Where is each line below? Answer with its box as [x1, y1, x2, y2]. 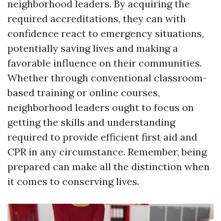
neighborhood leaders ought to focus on [7, 101, 194, 114]
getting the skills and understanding [7, 116, 175, 129]
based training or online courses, [7, 86, 160, 99]
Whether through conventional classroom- [7, 72, 207, 84]
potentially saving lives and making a [7, 42, 178, 55]
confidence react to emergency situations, [7, 27, 204, 40]
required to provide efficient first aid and [7, 131, 197, 144]
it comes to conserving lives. [7, 175, 139, 188]
